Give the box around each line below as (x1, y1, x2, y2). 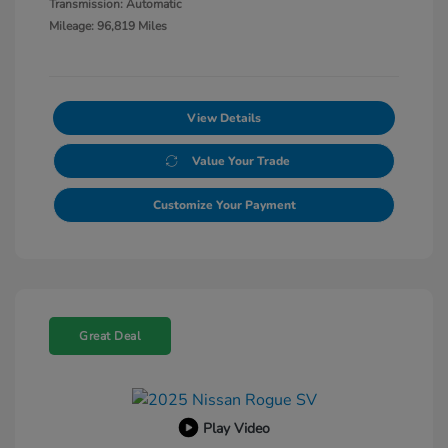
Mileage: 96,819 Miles (49, 18, 167, 35)
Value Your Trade (191, 153, 290, 170)
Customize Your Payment (152, 197, 296, 214)
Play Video (202, 418, 270, 438)
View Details (187, 110, 261, 127)
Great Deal (79, 328, 141, 345)
